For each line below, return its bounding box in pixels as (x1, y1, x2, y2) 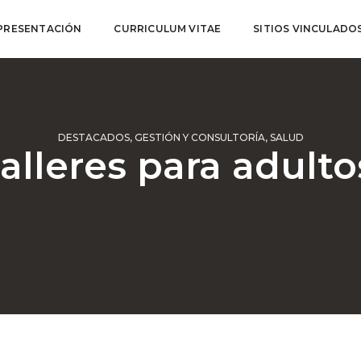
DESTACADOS (57, 131, 130, 143)
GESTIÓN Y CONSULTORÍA (134, 131, 265, 143)
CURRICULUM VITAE (114, 23, 222, 35)
